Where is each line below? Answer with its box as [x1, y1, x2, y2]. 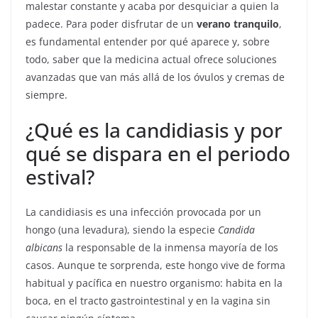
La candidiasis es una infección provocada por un [26, 205, 261, 219]
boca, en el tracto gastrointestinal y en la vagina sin [26, 294, 270, 307]
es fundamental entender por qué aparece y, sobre [26, 35, 270, 48]
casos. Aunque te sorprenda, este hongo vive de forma [26, 258, 285, 272]
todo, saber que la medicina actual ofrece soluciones [26, 53, 277, 66]
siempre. [26, 88, 67, 102]
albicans [26, 241, 62, 254]
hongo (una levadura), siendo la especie [26, 223, 218, 236]
